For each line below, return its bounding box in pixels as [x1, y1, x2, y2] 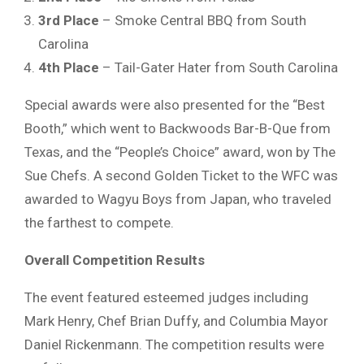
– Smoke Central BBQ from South [99, 11, 306, 28]
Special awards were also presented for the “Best [24, 96, 325, 113]
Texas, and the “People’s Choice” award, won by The [24, 143, 336, 160]
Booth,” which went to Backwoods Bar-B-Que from [24, 119, 331, 136]
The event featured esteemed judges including [24, 288, 309, 305]
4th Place [38, 58, 99, 76]
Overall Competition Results [24, 251, 205, 268]
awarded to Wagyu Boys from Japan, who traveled [24, 190, 331, 207]
